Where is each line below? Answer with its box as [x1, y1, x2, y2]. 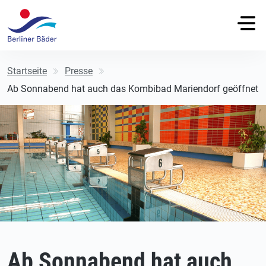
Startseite [7, 65, 47, 77]
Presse [65, 65, 93, 77]
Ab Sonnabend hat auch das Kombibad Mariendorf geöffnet [7, 83, 258, 94]
